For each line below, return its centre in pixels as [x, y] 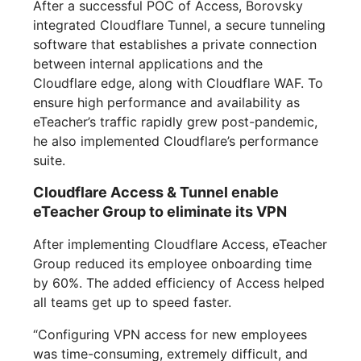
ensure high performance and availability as [167, 103]
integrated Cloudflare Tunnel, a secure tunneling [180, 25]
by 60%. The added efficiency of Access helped [179, 283]
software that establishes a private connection [175, 45]
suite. [50, 161]
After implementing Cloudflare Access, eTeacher [180, 245]
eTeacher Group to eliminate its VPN [160, 212]
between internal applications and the [148, 64]
